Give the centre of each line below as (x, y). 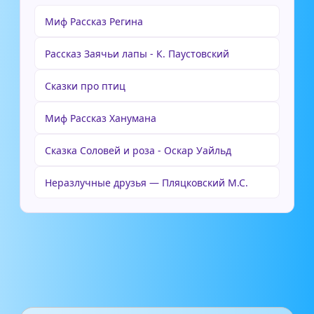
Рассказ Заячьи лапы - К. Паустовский (137, 53)
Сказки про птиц (85, 86)
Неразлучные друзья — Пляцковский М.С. (146, 182)
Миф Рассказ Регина (94, 21)
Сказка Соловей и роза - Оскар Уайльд (138, 150)
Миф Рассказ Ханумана (101, 118)
